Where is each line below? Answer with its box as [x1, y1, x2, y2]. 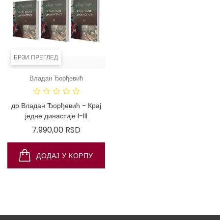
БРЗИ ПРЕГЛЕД [14, 53, 58, 61]
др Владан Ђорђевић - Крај [11, 101, 101, 110]
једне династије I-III [25, 111, 87, 121]
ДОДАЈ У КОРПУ [36, 151, 93, 161]
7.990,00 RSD [32, 124, 81, 136]
